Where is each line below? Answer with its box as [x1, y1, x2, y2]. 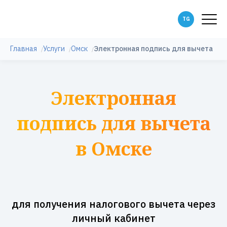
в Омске [75, 136, 152, 161]
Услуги [43, 44, 65, 53]
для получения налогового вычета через [11, 197, 216, 211]
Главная [10, 44, 37, 53]
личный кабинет [71, 211, 156, 225]
